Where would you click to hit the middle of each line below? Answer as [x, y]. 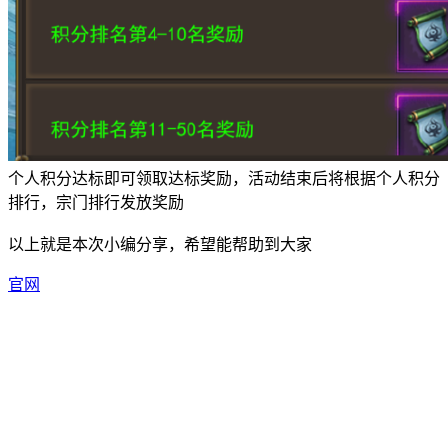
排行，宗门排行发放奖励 [96, 202]
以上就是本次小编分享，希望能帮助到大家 [160, 244]
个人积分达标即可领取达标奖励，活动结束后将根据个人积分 [224, 178]
